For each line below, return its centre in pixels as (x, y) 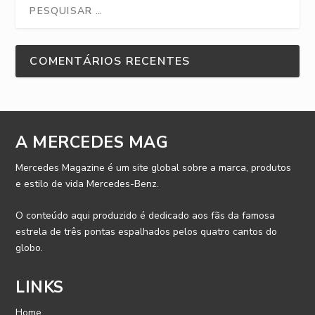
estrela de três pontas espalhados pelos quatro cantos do (147, 231)
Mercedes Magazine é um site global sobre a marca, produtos (154, 167)
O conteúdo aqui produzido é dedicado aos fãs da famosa (146, 215)
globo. (30, 247)
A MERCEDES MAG (92, 142)
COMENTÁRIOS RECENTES (110, 61)
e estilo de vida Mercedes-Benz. (88, 184)
